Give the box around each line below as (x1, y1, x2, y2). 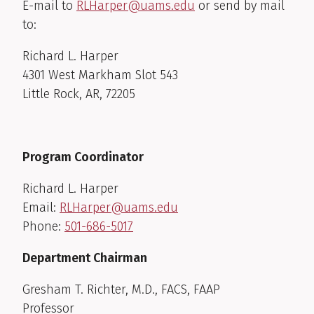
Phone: (22, 218, 64, 234)
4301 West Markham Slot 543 (22, 67, 178, 83)
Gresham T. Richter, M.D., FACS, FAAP (22, 281, 220, 297)
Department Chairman (22, 250, 147, 266)
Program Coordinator (22, 149, 144, 165)
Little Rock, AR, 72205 (22, 86, 135, 102)
